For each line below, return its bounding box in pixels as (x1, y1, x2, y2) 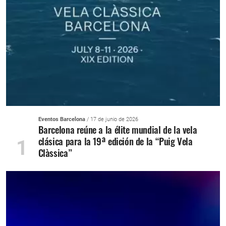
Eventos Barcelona (38, 116, 85, 123)
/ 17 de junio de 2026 (85, 116, 138, 123)
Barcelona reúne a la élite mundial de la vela (38, 122, 197, 137)
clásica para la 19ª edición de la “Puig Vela (38, 134, 193, 149)
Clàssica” (38, 145, 72, 160)
